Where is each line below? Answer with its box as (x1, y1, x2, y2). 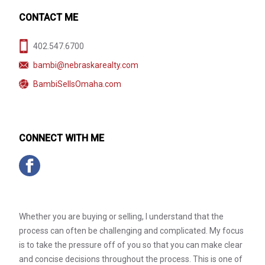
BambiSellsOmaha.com (33, 79, 121, 89)
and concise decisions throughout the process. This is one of (19, 254, 243, 264)
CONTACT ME (19, 12, 78, 23)
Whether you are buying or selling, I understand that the (19, 212, 224, 221)
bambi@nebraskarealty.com (33, 60, 138, 70)
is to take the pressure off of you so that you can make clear (19, 240, 243, 250)
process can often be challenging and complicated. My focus (19, 226, 244, 235)
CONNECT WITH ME (19, 132, 104, 144)
